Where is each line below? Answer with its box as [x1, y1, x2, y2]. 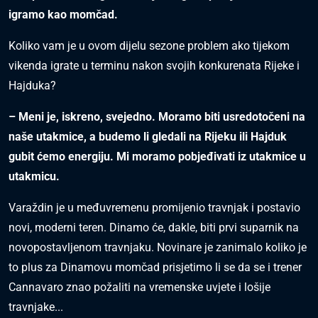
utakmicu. [9, 170, 60, 183]
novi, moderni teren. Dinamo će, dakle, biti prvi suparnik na [9, 221, 299, 234]
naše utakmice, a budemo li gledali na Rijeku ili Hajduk [9, 130, 287, 143]
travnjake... [9, 300, 63, 314]
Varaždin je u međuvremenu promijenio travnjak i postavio [9, 201, 300, 214]
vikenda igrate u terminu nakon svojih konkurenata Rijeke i [9, 59, 300, 72]
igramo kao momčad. [9, 8, 118, 21]
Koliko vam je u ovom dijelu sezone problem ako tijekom [9, 39, 290, 53]
